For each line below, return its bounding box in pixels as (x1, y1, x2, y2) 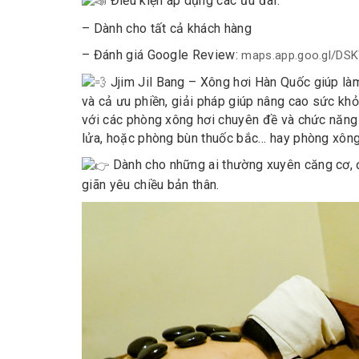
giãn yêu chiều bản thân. (82, 176, 220, 192)
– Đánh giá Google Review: (82, 46, 242, 63)
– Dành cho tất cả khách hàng (82, 20, 252, 36)
